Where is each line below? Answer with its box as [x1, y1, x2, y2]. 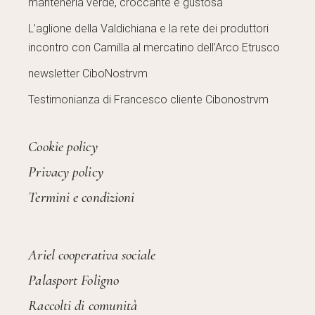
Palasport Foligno [28, 271, 120, 290]
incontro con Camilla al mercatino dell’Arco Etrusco [28, 41, 281, 55]
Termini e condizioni [28, 188, 135, 207]
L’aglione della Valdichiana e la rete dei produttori [28, 22, 269, 36]
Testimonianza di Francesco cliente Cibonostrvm [28, 93, 269, 107]
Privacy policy [28, 163, 103, 181]
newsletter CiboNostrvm [28, 67, 148, 81]
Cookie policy [28, 138, 98, 156]
